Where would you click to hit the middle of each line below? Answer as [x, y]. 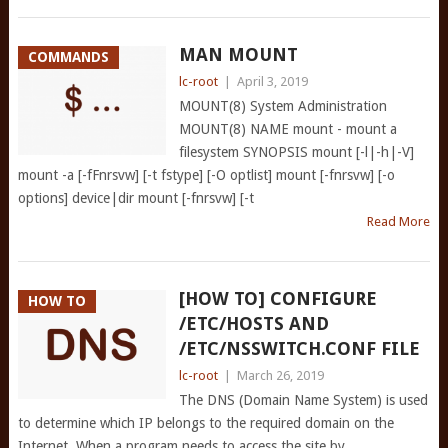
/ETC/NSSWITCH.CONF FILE [299, 348]
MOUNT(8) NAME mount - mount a [287, 129]
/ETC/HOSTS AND [253, 323]
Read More [399, 221]
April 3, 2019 [272, 81]
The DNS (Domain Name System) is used [303, 400]
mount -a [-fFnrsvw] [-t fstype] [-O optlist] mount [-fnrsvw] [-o [206, 175]
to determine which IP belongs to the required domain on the [205, 423]
